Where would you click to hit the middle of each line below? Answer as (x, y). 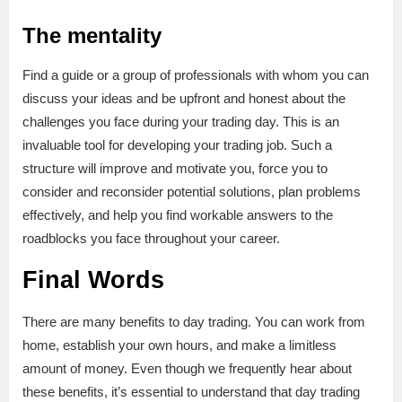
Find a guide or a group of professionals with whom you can (196, 74)
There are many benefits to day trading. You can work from (194, 321)
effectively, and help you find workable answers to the (178, 214)
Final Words (93, 280)
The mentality (92, 35)
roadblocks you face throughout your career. (151, 238)
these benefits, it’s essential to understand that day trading (191, 391)
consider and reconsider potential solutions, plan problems (192, 191)
